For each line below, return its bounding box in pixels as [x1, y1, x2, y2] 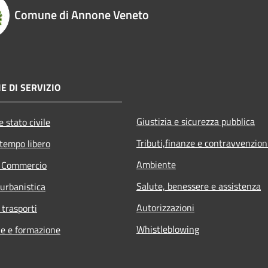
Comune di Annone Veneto [14, 5, 149, 24]
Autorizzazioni [136, 200, 194, 215]
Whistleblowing [136, 221, 199, 236]
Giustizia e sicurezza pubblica [136, 114, 255, 129]
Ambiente [136, 157, 176, 172]
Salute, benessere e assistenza [136, 178, 261, 193]
